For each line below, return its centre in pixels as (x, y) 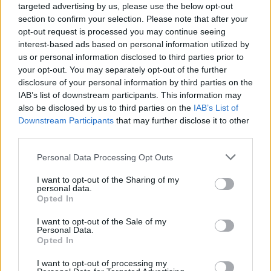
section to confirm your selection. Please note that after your (133, 19)
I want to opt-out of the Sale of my (102, 221)
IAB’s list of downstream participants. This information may (130, 95)
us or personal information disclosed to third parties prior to (131, 57)
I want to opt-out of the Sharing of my (108, 180)
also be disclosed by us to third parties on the (106, 108)
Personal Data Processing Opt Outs (105, 157)
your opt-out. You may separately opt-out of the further (122, 70)
